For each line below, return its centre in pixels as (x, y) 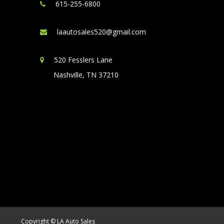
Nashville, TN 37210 (86, 75)
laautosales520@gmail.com (101, 32)
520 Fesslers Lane (83, 60)
